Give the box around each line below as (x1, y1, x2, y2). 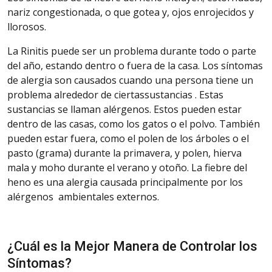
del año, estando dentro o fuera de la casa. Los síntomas (7, 58, 263, 72)
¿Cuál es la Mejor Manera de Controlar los (7, 238, 257, 254)
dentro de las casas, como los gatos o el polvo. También (7, 117, 260, 131)
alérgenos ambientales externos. (7, 189, 159, 203)
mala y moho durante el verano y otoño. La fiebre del (7, 160, 247, 174)
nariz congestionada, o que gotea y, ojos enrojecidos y (7, 5, 254, 19)
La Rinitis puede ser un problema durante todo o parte (7, 44, 256, 58)
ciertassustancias (114, 87, 192, 101)
